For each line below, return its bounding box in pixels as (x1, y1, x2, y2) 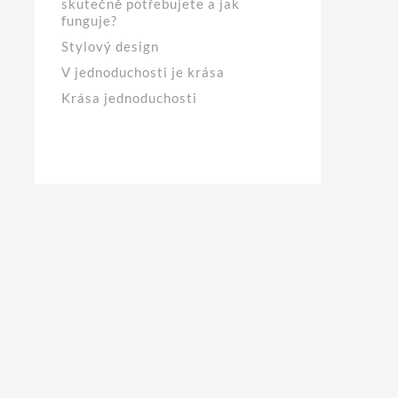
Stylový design (61, 37, 160, 54)
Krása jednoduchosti (61, 89, 198, 106)
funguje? (61, 12, 118, 28)
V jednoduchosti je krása (61, 63, 226, 80)
